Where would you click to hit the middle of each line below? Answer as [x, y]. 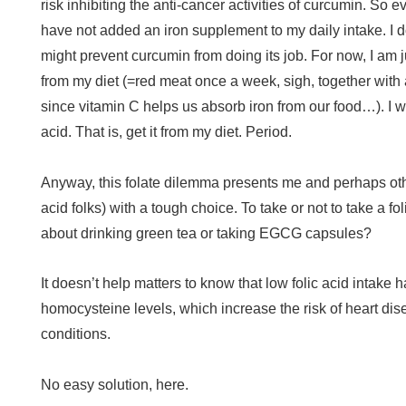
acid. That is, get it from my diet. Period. [166, 132]
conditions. [76, 334]
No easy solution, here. [115, 385]
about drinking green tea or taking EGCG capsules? [206, 233]
